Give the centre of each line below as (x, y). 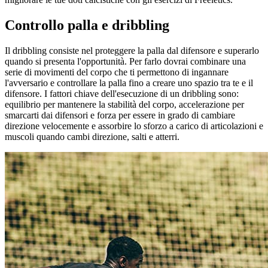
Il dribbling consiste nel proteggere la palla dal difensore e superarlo (132, 50)
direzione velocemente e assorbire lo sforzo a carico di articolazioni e (134, 126)
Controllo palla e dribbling (87, 25)
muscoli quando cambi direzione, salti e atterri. (92, 136)
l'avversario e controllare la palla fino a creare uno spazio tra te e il (129, 83)
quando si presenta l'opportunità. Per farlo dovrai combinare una (125, 61)
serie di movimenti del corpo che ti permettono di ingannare (117, 72)
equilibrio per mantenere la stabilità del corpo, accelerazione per (124, 104)
